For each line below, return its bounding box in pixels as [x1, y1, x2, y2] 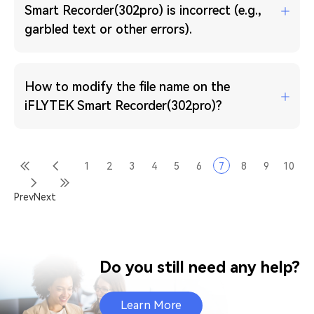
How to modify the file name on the [25, 79, 230, 94]
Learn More [121, 299, 182, 312]
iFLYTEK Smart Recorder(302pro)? [25, 98, 222, 113]
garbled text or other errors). [25, 22, 192, 36]
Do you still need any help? [100, 259, 300, 276]
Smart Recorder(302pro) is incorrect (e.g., [25, 3, 261, 18]
